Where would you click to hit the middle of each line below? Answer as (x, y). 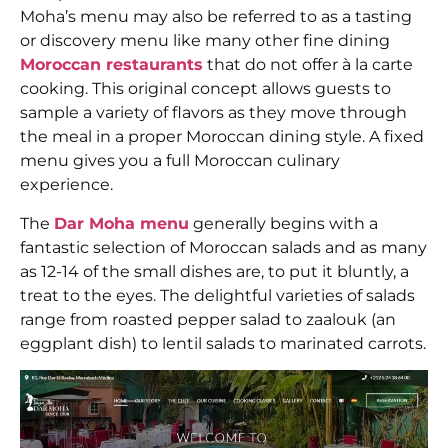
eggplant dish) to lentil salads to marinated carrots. (223, 343)
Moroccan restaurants (111, 65)
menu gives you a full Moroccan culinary (180, 161)
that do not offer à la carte (308, 65)
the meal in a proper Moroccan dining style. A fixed (222, 137)
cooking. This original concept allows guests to (205, 89)
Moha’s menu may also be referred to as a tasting (216, 17)
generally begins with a (283, 223)
